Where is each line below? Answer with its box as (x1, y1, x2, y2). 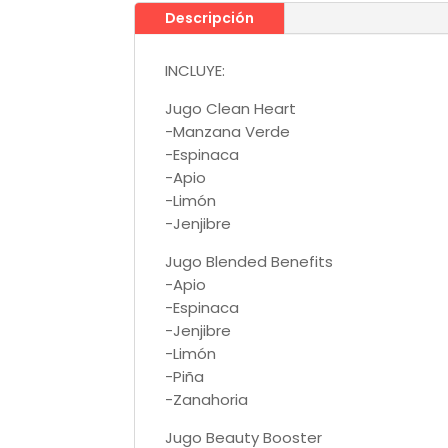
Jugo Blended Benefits (165, 250, 334, 272)
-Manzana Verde (165, 120, 291, 142)
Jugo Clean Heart (165, 97, 297, 119)
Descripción (165, 7, 255, 28)
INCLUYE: (165, 59, 226, 81)
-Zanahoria (165, 388, 249, 410)
